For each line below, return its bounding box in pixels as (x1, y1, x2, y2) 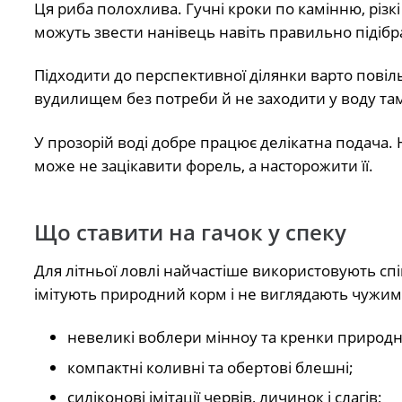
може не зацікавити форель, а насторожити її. (33, 154, 373, 176)
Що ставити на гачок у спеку (33, 216, 346, 247)
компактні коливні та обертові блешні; (67, 356, 354, 378)
